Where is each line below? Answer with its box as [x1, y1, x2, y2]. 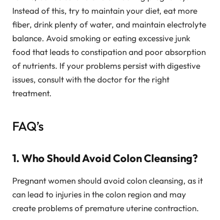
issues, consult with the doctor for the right [12, 74, 169, 84]
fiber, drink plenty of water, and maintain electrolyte [12, 19, 206, 29]
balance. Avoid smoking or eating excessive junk [12, 32, 190, 43]
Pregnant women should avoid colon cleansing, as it [12, 175, 203, 186]
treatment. [12, 87, 52, 98]
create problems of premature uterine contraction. [12, 202, 199, 213]
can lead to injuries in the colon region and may [12, 189, 186, 199]
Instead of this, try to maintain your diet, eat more [12, 5, 197, 16]
